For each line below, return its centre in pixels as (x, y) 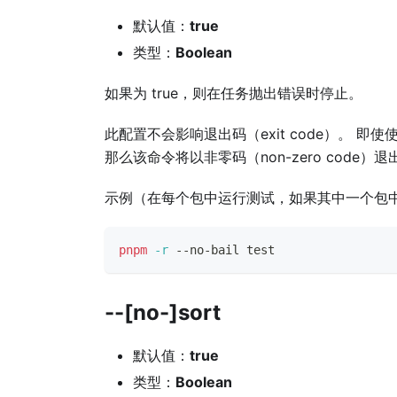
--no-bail (207, 250)
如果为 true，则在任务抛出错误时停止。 (234, 93)
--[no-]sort (163, 313)
